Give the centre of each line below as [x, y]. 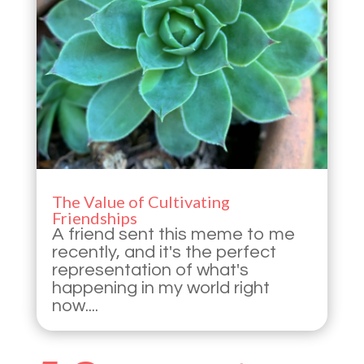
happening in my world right [160, 288]
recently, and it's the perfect [164, 253]
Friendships [94, 218]
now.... [75, 306]
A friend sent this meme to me [173, 235]
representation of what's [150, 271]
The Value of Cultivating [141, 202]
